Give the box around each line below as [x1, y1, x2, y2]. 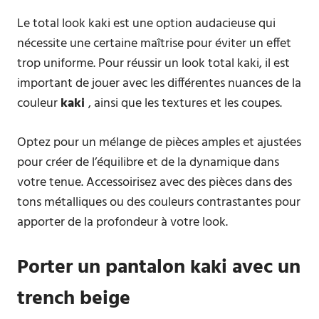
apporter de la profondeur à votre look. [17, 212, 228, 233]
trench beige [17, 283, 130, 315]
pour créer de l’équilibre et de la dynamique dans [17, 152, 279, 173]
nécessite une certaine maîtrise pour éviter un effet [17, 33, 291, 54]
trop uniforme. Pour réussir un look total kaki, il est [17, 53, 290, 74]
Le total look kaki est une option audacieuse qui [17, 14, 276, 34]
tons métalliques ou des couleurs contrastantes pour [17, 192, 300, 213]
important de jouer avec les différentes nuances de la [17, 73, 301, 94]
